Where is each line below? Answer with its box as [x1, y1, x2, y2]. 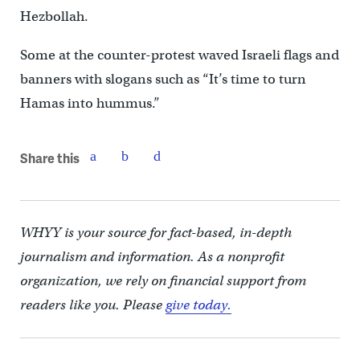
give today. [165, 296, 231, 313]
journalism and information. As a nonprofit [19, 247, 284, 265]
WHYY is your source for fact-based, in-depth [19, 223, 292, 241]
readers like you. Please [19, 296, 166, 313]
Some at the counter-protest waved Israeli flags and [19, 46, 339, 63]
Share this [19, 149, 80, 168]
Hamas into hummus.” [19, 94, 160, 112]
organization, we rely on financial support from [19, 272, 306, 289]
